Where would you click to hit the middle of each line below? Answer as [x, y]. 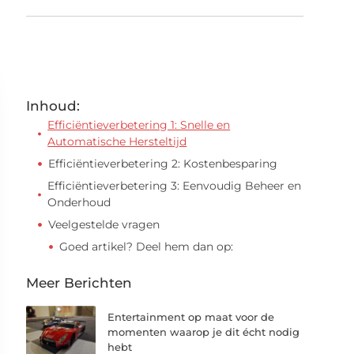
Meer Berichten [79, 283]
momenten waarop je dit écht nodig [204, 332]
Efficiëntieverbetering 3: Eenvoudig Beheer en [175, 186]
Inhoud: [53, 106]
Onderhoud [79, 202]
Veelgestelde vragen [104, 224]
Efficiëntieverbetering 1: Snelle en [139, 125]
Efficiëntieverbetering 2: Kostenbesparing [163, 164]
